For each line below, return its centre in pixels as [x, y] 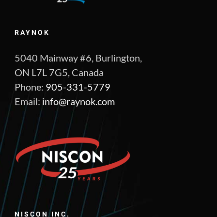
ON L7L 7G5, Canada [59, 72]
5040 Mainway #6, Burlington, [78, 57]
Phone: [30, 86]
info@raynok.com [78, 101]
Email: [28, 101]
